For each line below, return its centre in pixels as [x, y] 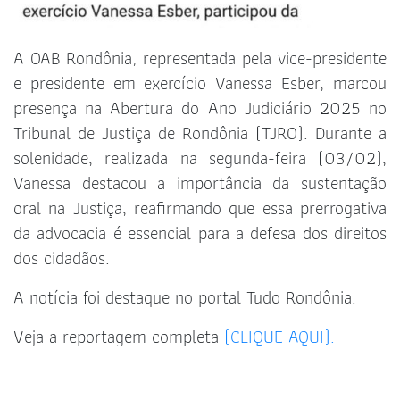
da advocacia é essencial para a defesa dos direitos [200, 233]
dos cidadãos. [62, 258]
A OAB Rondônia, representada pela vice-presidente [200, 58]
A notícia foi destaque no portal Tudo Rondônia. [185, 298]
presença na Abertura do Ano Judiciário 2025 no [200, 108]
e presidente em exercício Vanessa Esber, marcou [200, 83]
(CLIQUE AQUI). [279, 337]
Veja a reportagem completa [119, 337]
